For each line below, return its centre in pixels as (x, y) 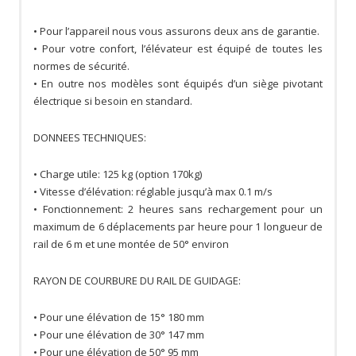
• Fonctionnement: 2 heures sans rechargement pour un (178, 209)
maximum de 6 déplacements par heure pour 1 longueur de (178, 227)
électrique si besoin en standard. (113, 101)
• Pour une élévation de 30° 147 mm (119, 335)
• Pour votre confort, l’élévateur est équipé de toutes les (178, 49)
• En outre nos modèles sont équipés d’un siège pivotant (178, 84)
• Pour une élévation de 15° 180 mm (119, 317)
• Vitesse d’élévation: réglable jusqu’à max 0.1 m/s (153, 192)
